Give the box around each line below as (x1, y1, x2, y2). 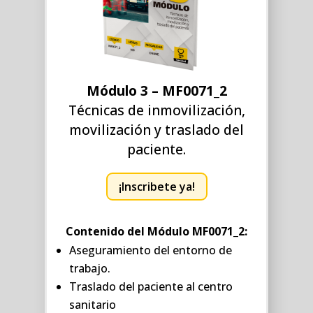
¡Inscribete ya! (118, 178, 195, 194)
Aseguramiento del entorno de (69, 242, 232, 259)
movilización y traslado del (69, 119, 244, 139)
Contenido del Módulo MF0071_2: (66, 224, 247, 240)
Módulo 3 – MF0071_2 (86, 80, 227, 100)
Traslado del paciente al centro (69, 279, 233, 295)
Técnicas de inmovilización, (68, 100, 245, 119)
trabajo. (69, 261, 110, 277)
